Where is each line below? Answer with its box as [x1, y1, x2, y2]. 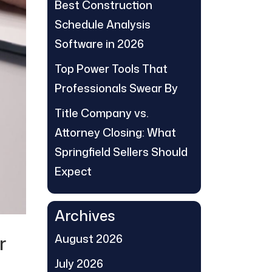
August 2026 [55, 231, 123, 246]
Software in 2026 [55, 36, 144, 52]
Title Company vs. [55, 105, 149, 121]
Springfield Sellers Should [55, 144, 188, 160]
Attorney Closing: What [55, 124, 177, 140]
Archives [55, 205, 115, 226]
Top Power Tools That [55, 61, 168, 76]
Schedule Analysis [55, 16, 151, 32]
